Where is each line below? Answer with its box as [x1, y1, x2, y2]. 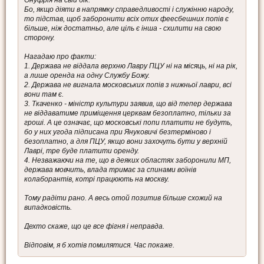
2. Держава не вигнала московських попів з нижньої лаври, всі [24, 81, 232, 90]
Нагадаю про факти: [24, 52, 96, 61]
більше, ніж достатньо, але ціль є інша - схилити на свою [24, 24, 221, 33]
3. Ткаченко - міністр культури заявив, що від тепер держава [24, 100, 232, 108]
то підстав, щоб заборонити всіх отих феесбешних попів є [24, 15, 229, 24]
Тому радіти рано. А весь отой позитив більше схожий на [24, 194, 222, 203]
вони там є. [24, 90, 64, 99]
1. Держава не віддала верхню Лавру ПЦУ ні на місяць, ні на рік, [24, 62, 237, 71]
